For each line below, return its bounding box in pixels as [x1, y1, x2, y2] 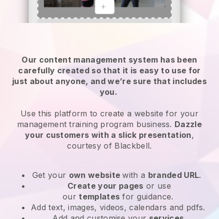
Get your [32, 170, 69, 180]
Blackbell [114, 140, 150, 151]
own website [68, 170, 123, 180]
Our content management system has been [22, 54, 197, 65]
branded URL [148, 170, 199, 180]
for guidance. [120, 191, 176, 201]
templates [79, 191, 120, 201]
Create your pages [67, 180, 144, 191]
